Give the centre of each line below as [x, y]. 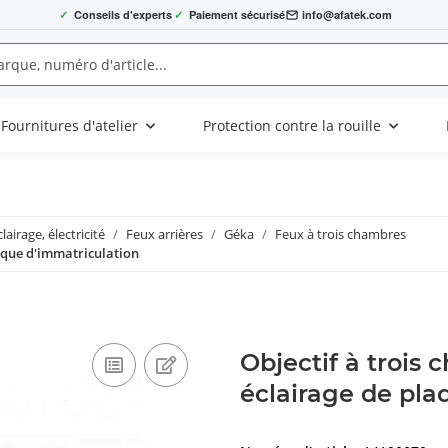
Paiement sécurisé [236, 14]
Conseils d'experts [122, 14]
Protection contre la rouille [292, 126]
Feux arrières [164, 234]
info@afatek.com [346, 14]
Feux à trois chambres [340, 234]
